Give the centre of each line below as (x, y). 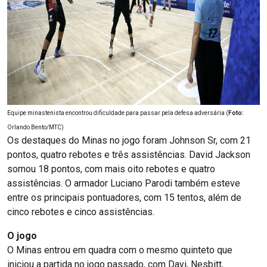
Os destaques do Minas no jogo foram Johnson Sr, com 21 (129, 141)
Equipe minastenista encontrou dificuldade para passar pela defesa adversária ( (118, 113)
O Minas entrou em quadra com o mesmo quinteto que (120, 250)
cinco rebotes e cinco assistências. (81, 212)
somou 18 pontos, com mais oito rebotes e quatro (111, 169)
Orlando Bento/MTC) (35, 128)
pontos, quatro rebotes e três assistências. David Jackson (129, 155)
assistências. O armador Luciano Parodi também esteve (124, 184)
